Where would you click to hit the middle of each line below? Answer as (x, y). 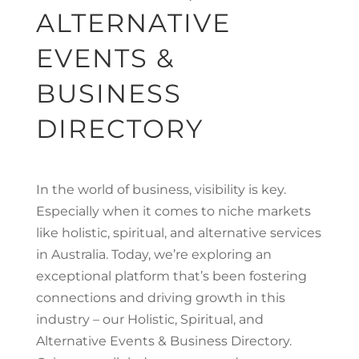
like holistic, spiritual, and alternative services (178, 233)
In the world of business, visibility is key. (161, 190)
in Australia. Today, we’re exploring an (153, 254)
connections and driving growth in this (160, 298)
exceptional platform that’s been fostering (171, 276)
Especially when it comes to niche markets (173, 211)
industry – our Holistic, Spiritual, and (149, 319)
